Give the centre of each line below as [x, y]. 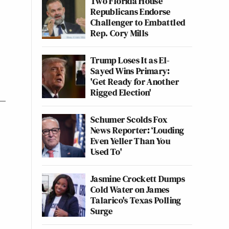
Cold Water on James [130, 189]
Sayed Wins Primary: [130, 71]
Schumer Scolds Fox [129, 119]
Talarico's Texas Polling [136, 200]
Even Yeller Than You [131, 141]
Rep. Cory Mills [120, 33]
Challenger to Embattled [138, 22]
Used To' [106, 152]
